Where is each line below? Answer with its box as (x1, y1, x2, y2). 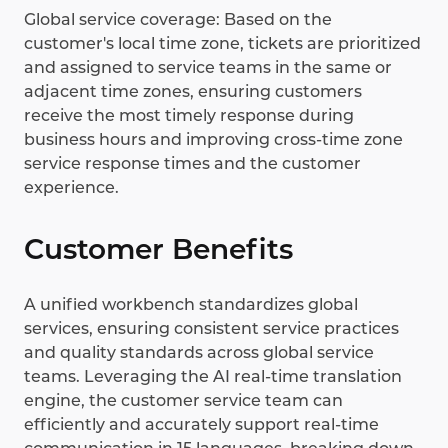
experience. (24, 178, 119, 198)
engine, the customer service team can (24, 391, 343, 411)
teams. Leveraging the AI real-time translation (24, 367, 402, 387)
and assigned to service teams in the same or (24, 58, 392, 78)
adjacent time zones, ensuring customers (24, 82, 362, 102)
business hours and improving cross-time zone (24, 130, 403, 150)
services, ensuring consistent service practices (24, 319, 399, 339)
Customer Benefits (24, 232, 293, 267)
